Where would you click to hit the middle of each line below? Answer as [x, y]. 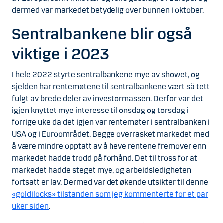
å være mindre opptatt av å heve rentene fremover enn [109, 146]
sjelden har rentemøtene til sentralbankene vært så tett [111, 87]
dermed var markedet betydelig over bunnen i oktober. [108, 10]
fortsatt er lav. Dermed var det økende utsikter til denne [110, 182]
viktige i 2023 [60, 54]
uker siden [30, 206]
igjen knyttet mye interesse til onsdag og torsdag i [100, 111]
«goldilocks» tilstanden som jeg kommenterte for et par [110, 194]
